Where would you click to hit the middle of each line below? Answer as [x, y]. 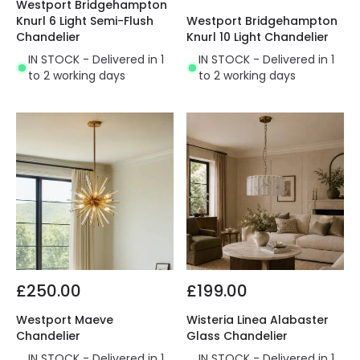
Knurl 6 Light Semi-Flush [85, 21]
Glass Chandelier [237, 336]
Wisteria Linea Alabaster [258, 320]
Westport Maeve [65, 320]
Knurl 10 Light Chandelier [258, 37]
